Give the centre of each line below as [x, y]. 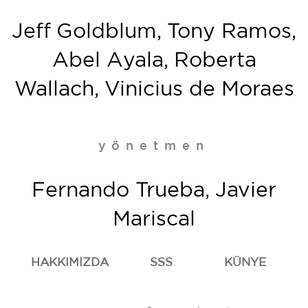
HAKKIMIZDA [70, 262]
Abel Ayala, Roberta [154, 60]
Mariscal [154, 219]
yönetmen [154, 146]
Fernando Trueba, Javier [154, 190]
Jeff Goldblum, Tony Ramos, [154, 32]
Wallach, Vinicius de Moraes [154, 89]
